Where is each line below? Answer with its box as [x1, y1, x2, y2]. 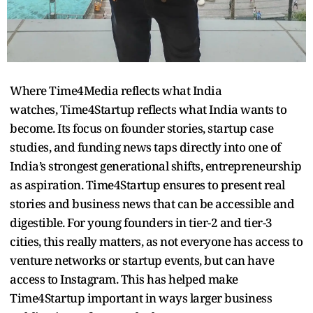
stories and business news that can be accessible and [10, 195, 294, 212]
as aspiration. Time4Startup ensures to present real [10, 176, 285, 193]
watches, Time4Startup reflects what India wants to [10, 101, 286, 117]
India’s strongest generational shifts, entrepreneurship [10, 157, 302, 174]
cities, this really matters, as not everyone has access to [10, 233, 303, 249]
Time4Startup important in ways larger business [10, 289, 272, 306]
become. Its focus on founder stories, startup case [10, 119, 273, 136]
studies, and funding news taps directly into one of [10, 138, 281, 155]
